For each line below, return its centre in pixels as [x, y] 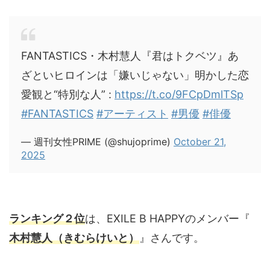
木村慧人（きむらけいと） [74, 237]
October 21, [200, 141]
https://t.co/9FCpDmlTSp [179, 94]
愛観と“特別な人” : [68, 94]
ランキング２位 [47, 218]
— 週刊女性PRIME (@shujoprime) [97, 141]
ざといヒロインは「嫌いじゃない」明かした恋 [135, 75]
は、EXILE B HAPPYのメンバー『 [168, 218]
